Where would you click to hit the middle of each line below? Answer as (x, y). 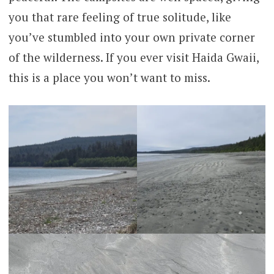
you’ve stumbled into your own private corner (131, 37)
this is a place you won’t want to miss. (109, 78)
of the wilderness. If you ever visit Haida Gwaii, (133, 57)
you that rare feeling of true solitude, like (120, 17)
